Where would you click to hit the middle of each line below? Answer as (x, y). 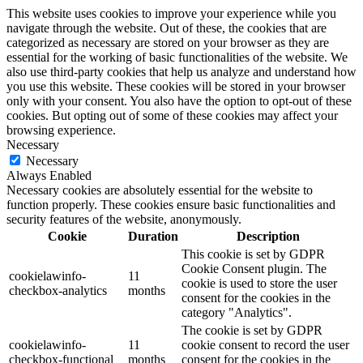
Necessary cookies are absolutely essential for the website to (160, 190)
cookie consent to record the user (265, 345)
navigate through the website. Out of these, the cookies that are (167, 28)
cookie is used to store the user (259, 284)
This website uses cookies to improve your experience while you (171, 14)
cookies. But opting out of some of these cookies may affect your (172, 116)
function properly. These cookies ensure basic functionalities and (171, 205)
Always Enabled (49, 176)
